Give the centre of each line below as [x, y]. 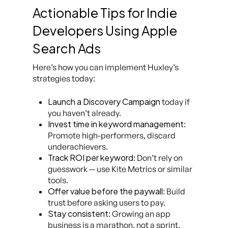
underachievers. [78, 147]
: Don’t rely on [158, 158]
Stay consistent [78, 214]
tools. [58, 180]
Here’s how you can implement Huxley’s [106, 67]
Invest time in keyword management [116, 124]
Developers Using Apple [105, 31]
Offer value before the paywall [105, 191]
